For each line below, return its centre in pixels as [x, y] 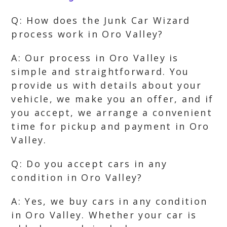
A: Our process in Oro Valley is [95, 58]
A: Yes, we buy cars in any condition [109, 201]
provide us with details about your [107, 85]
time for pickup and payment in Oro [110, 126]
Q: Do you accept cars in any [89, 164]
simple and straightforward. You [100, 71]
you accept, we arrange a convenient [112, 112]
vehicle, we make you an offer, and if [112, 99]
